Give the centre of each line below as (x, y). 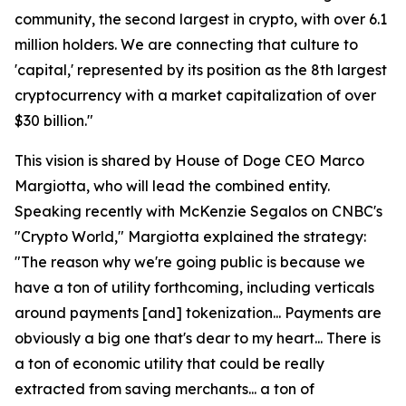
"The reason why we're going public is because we (190, 262)
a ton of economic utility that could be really (169, 363)
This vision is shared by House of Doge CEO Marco (189, 160)
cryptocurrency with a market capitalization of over (195, 95)
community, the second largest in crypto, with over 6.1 (201, 19)
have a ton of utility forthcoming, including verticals (194, 287)
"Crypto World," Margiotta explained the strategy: (190, 237)
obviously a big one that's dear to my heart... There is (198, 338)
